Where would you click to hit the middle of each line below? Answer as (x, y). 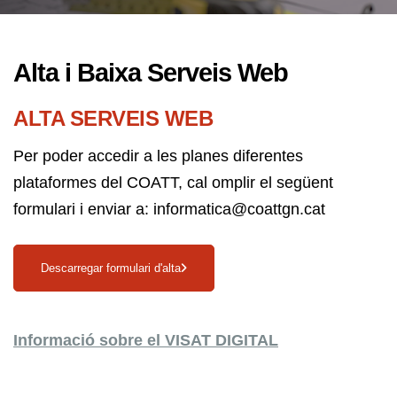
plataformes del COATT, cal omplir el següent (173, 183)
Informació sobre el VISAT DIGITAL (146, 340)
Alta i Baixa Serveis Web (151, 73)
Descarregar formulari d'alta (111, 268)
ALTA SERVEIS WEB (113, 118)
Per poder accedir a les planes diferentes (158, 156)
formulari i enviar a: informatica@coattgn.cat (169, 209)
